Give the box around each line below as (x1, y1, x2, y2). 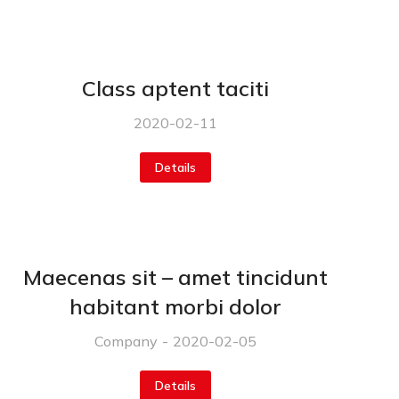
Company (94, 332, 159, 351)
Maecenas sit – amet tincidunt (23, 264, 329, 291)
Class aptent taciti (82, 75, 270, 102)
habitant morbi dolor (69, 293, 282, 321)
